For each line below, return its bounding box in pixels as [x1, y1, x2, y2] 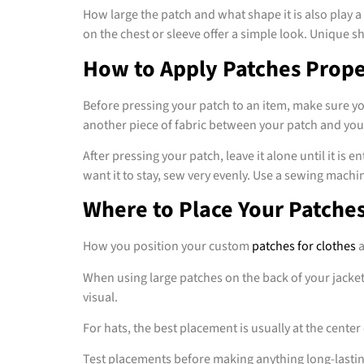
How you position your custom [83, 237, 252, 256]
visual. [83, 288, 118, 306]
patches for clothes [252, 237, 356, 256]
